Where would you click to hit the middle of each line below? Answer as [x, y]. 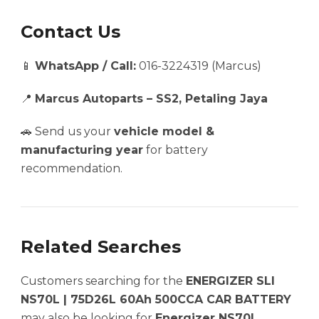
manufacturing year [82, 150]
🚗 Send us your [67, 132]
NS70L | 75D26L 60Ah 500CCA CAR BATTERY [156, 300]
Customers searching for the [103, 281]
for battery [176, 150]
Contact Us [70, 32]
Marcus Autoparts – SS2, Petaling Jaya [151, 99]
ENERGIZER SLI [230, 281]
